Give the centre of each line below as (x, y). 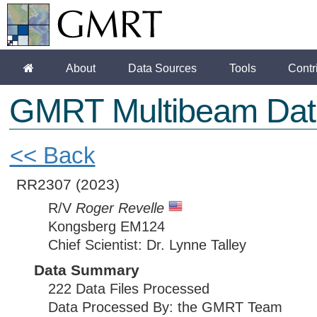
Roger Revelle (120, 208)
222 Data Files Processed (128, 289)
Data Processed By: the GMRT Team (165, 307)
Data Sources (163, 68)
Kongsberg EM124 (106, 226)
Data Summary (86, 270)
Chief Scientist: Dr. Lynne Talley (147, 245)
